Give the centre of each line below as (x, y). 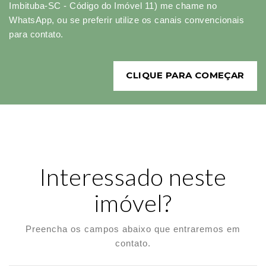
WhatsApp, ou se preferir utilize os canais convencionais (126, 20)
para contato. (36, 34)
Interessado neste (133, 177)
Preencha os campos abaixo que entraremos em (133, 229)
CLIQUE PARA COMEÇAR (185, 75)
